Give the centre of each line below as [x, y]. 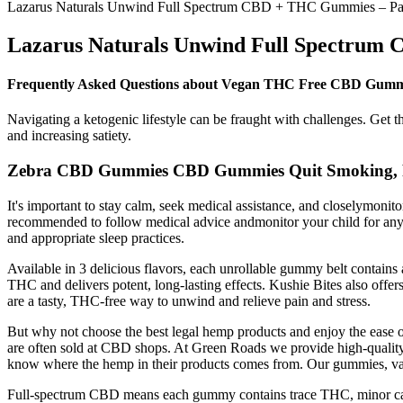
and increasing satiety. [69, 136]
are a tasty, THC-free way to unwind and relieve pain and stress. [189, 300]
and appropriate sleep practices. [96, 237]
